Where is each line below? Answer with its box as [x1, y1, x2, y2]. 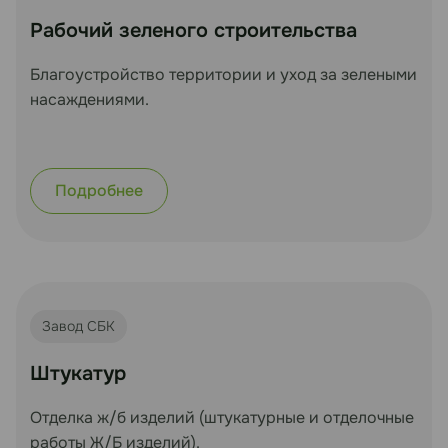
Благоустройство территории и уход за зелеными [30, 63, 417, 85]
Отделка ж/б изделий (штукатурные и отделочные [30, 406, 414, 428]
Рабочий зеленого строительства [30, 17, 357, 43]
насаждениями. [30, 88, 149, 110]
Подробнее [55, 179, 143, 201]
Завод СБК [42, 316, 115, 335]
